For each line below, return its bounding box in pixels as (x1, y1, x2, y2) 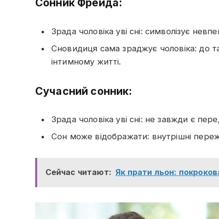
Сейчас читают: (45, 167, 111, 177)
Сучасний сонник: (35, 84, 132, 97)
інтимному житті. (51, 56, 121, 66)
